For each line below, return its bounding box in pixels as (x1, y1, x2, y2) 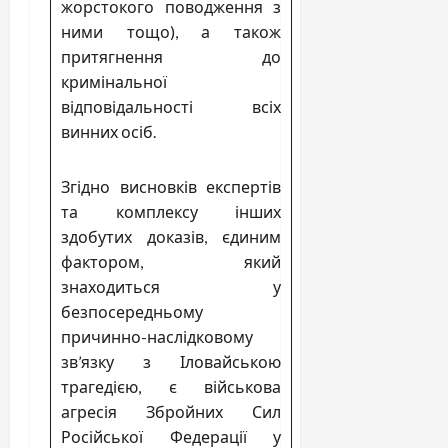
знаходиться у (61, 276, 281, 296)
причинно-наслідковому (61, 326, 253, 346)
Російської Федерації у (61, 426, 281, 446)
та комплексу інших (61, 201, 281, 221)
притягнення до (61, 46, 281, 66)
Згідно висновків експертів (61, 176, 281, 196)
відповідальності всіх (61, 96, 281, 116)
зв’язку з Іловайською (61, 351, 281, 371)
